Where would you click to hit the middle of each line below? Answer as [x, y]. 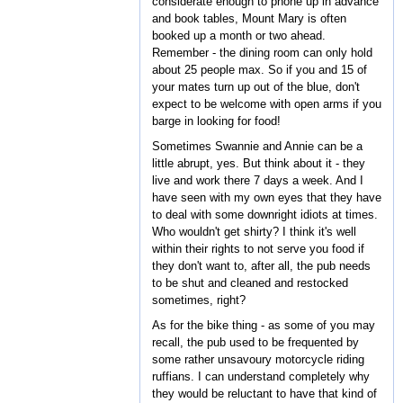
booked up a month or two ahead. [239, 35]
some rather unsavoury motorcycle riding [258, 360]
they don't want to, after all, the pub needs [261, 266]
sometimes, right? [199, 300]
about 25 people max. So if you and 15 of [260, 69]
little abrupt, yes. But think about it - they [259, 164]
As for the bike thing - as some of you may [264, 326]
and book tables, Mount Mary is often [249, 18]
